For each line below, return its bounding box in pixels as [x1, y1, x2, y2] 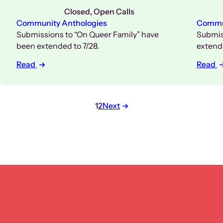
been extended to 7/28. [16, 41, 99, 51]
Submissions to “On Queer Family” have [16, 30, 159, 40]
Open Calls [93, 7, 134, 17]
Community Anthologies [16, 18, 107, 28]
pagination [94, 118, 178, 148]
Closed [64, 7, 90, 17]
